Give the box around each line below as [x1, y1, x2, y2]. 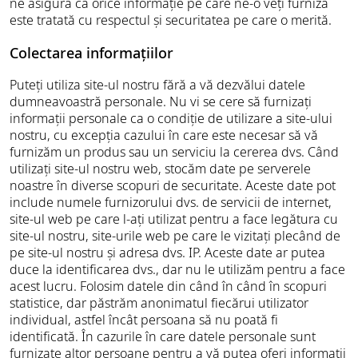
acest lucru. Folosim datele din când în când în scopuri [10, 277, 327, 295]
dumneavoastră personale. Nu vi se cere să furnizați [10, 93, 312, 110]
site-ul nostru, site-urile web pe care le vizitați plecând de [10, 227, 340, 245]
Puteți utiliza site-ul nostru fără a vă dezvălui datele [10, 76, 305, 93]
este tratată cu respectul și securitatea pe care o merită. [10, 11, 332, 29]
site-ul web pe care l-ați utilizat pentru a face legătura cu [10, 210, 338, 228]
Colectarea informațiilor [10, 43, 173, 62]
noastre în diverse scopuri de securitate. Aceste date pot [10, 177, 336, 194]
